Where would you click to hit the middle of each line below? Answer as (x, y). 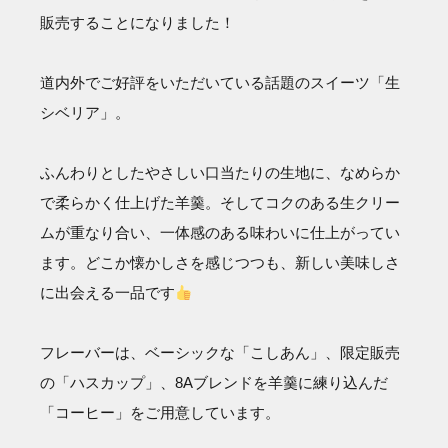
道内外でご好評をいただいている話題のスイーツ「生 (220, 83)
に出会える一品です (107, 293)
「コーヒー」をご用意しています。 (160, 413)
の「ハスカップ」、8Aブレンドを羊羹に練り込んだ (214, 383)
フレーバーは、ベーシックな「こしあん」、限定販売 (220, 353)
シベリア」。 (85, 113)
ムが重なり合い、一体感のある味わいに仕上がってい (220, 233)
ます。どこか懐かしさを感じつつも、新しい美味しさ (220, 263)
